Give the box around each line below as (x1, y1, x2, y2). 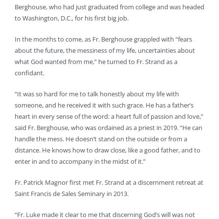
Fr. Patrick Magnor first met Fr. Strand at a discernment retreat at (15, 178, 203, 187)
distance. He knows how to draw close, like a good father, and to (15, 146, 200, 155)
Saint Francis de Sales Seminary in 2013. (15, 189, 129, 198)
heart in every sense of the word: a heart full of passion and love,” (15, 112, 203, 121)
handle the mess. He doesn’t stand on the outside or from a (15, 134, 187, 144)
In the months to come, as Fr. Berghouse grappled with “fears (15, 35, 192, 44)
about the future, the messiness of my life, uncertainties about (15, 46, 195, 55)
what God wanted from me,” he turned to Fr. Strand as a (15, 57, 177, 66)
